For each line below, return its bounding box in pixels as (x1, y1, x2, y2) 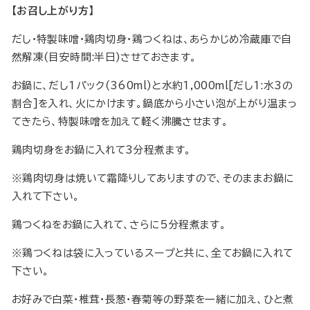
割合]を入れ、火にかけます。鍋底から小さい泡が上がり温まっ (12, 98, 298, 109)
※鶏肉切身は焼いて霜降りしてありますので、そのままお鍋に (12, 173, 294, 184)
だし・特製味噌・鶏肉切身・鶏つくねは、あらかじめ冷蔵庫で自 (12, 34, 292, 45)
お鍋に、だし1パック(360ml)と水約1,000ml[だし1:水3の (12, 80, 293, 91)
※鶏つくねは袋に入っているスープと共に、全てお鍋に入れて (12, 248, 293, 259)
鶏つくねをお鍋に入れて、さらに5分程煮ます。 (12, 219, 227, 230)
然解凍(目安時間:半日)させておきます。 (12, 52, 197, 63)
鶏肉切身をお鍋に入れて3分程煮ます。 (12, 145, 192, 156)
